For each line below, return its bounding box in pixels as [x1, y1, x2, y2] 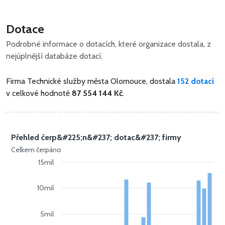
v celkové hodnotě [6, 88, 72, 98]
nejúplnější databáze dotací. [6, 51, 102, 61]
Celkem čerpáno [11, 145, 61, 154]
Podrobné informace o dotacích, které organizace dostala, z [6, 39, 211, 49]
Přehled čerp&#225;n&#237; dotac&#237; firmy [11, 133, 181, 142]
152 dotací [177, 76, 214, 86]
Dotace [6, 22, 44, 36]
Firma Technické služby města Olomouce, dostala [6, 76, 177, 86]
